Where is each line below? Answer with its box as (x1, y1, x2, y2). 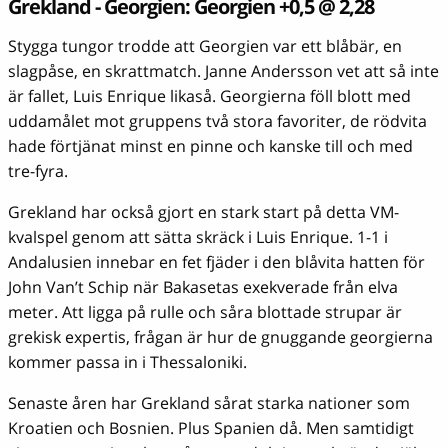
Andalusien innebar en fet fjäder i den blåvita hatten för (8, 251, 425, 274)
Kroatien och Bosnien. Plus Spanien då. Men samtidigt (8, 417, 414, 440)
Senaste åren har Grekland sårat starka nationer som (8, 392, 410, 415)
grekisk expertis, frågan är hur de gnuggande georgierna (8, 326, 433, 349)
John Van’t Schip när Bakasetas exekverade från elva (8, 276, 398, 299)
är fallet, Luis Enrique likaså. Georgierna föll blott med (8, 85, 411, 108)
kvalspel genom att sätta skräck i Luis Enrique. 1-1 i (8, 226, 388, 249)
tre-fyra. (8, 160, 68, 183)
